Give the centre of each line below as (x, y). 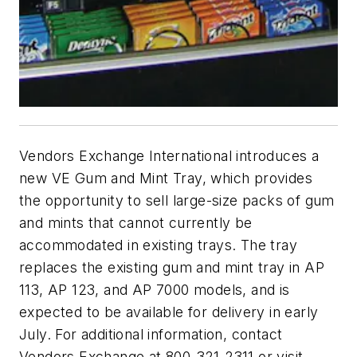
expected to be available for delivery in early (169, 312)
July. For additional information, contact (151, 335)
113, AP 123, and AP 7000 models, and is (155, 290)
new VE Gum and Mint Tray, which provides (166, 178)
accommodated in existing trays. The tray (158, 245)
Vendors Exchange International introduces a (169, 156)
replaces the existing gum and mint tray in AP (172, 268)
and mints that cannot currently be (136, 223)
